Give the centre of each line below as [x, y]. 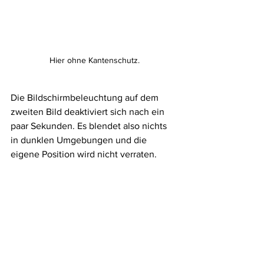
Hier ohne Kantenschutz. [94, 60]
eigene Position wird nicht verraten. [84, 154]
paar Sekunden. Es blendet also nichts [90, 126]
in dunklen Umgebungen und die [80, 140]
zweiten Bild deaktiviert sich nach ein [89, 112]
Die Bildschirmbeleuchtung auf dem [86, 98]
